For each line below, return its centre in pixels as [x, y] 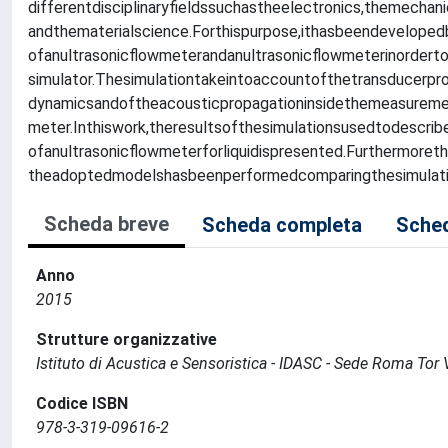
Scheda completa [282, 225]
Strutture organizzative [126, 339]
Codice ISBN [82, 403]
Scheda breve [106, 224]
